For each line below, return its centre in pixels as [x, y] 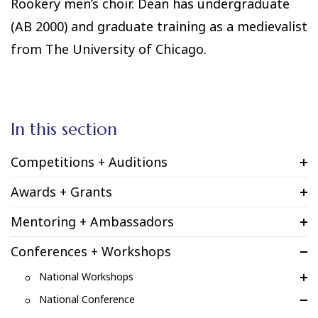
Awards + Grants [61, 192]
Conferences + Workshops [91, 252]
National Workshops [86, 277]
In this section [64, 130]
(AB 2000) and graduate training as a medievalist [159, 27]
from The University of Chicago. [109, 49]
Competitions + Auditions [89, 162]
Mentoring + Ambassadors [92, 222]
